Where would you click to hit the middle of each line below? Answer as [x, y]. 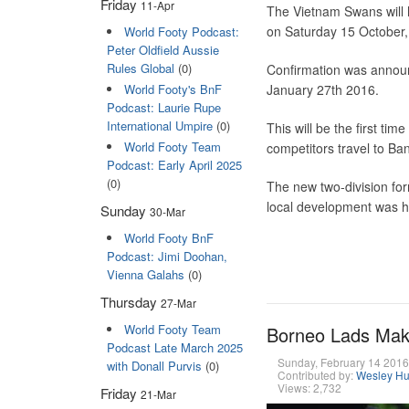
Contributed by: [316, 375]
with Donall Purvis [154, 366]
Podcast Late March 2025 [174, 348]
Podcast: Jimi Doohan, [167, 257]
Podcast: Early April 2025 [174, 165]
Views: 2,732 [309, 388]
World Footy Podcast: [181, 31]
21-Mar [158, 394]
